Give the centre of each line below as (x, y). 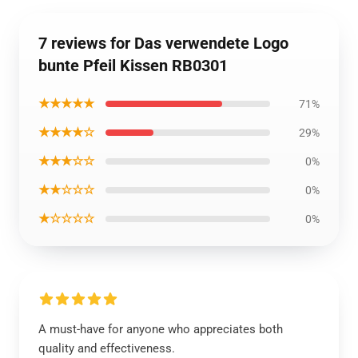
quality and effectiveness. (107, 348)
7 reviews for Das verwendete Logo (163, 43)
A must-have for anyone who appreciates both (161, 329)
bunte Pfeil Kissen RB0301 (133, 66)
